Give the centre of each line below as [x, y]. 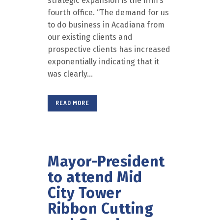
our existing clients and [90, 37]
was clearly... [70, 74]
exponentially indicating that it [103, 62]
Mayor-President [106, 162]
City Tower [84, 193]
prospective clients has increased [109, 49]
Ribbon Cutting [100, 209]
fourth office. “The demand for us [108, 13]
